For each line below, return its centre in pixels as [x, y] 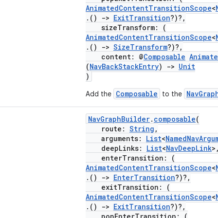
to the [172, 94]
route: [108, 129]
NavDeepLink [189, 148]
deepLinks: [116, 148]
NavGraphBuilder [119, 119]
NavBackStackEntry [124, 66]
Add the [100, 94]
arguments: [116, 138]
